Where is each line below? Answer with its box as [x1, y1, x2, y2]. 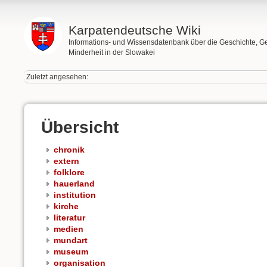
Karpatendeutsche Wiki [68, 23, 201, 37]
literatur [54, 213, 85, 223]
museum [54, 247, 88, 257]
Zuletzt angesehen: [26, 73, 89, 82]
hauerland [54, 179, 95, 189]
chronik [54, 145, 85, 155]
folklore [54, 167, 85, 178]
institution [54, 190, 96, 200]
